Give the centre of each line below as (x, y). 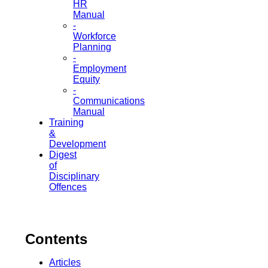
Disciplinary (74, 176)
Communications (109, 100)
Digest (63, 154)
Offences (68, 187)
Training (66, 122)
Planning (92, 47)
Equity (86, 79)
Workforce (95, 36)
